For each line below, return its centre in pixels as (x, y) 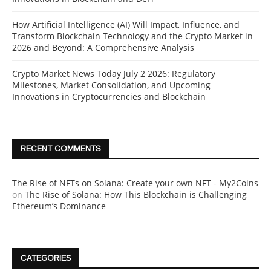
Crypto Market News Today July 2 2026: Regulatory (114, 74)
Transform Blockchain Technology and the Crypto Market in (132, 36)
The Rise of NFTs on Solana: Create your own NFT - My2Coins (135, 183)
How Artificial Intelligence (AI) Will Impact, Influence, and (126, 25)
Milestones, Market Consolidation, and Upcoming (111, 85)
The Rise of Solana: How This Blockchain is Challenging (136, 195)
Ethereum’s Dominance (59, 206)
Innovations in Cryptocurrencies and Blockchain (109, 97)
